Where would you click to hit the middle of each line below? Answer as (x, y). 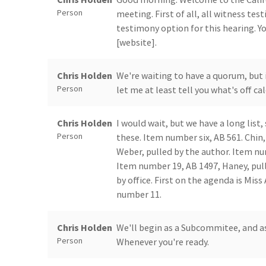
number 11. (139, 194)
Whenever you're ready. (163, 242)
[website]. (137, 42)
